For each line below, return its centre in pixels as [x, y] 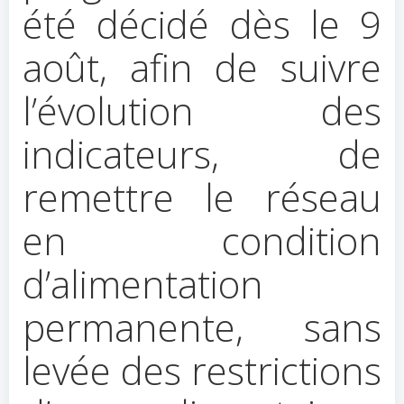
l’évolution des [202, 110]
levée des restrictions [202, 370]
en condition [202, 240]
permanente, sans [202, 327]
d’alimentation [143, 284]
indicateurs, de [202, 154]
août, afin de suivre [202, 67]
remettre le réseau [202, 197]
